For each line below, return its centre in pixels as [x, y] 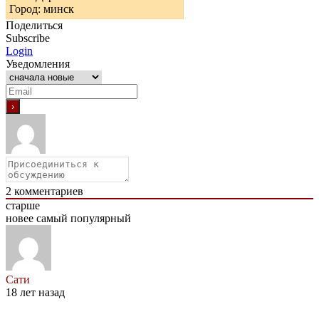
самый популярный [84, 218]
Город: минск [42, 9]
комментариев [47, 191]
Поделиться [34, 25]
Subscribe [28, 38]
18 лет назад [35, 292]
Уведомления [38, 63]
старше [23, 205]
